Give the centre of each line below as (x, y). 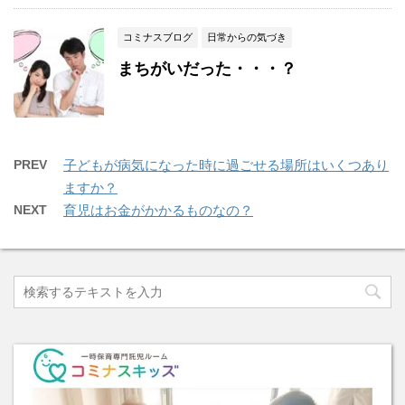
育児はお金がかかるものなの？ (158, 210)
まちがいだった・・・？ (207, 68)
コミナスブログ (158, 37)
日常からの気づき (247, 37)
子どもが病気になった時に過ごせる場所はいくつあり (226, 165)
